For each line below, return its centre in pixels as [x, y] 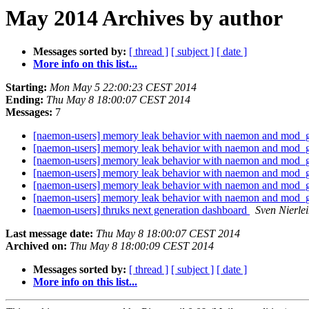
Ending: [24, 100]
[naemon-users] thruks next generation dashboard [141, 210]
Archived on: [36, 246]
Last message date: [49, 234]
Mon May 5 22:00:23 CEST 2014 [123, 88]
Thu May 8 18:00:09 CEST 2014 [142, 246]
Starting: [26, 88]
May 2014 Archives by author [144, 18]
